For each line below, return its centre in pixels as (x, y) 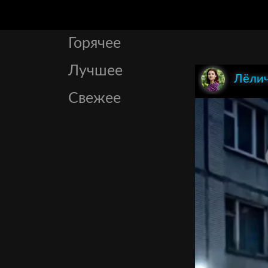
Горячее (95, 43)
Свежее (95, 98)
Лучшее (95, 71)
